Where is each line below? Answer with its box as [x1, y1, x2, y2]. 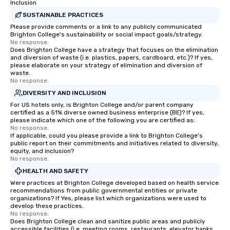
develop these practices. [10, 202, 84, 209]
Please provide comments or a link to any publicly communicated [10, 23, 202, 30]
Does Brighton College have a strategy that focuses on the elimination [10, 46, 218, 53]
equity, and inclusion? [10, 147, 74, 155]
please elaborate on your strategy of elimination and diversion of [10, 62, 202, 69]
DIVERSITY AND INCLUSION [23, 89, 106, 97]
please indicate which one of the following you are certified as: [10, 117, 195, 124]
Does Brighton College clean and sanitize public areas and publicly [10, 218, 205, 225]
